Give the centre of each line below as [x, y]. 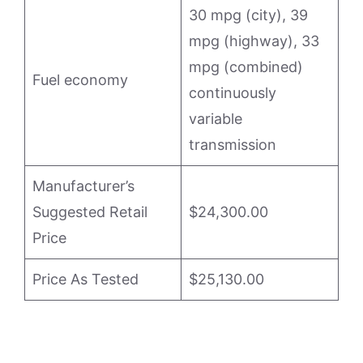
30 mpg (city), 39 [248, 15]
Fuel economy [80, 80]
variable [216, 119]
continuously [233, 93]
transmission [233, 145]
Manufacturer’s [83, 186]
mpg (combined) [246, 67]
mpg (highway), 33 [254, 41]
